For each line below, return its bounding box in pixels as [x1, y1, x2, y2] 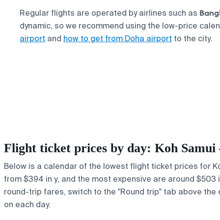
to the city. [172, 33, 213, 44]
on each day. [4, 199, 51, 210]
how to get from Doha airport [63, 33, 172, 44]
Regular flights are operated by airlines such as [20, 7, 199, 18]
